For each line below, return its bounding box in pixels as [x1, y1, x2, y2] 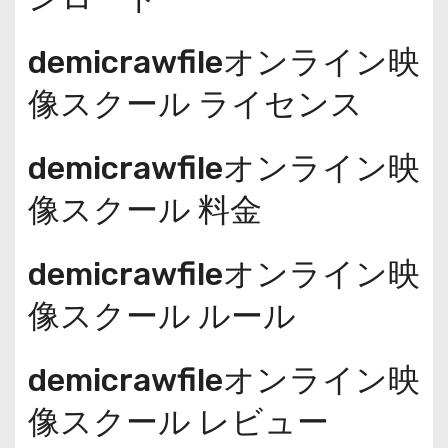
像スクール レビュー [27, 402, 329, 441]
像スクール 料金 [27, 190, 262, 229]
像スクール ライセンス [27, 84, 363, 123]
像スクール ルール [27, 296, 296, 335]
